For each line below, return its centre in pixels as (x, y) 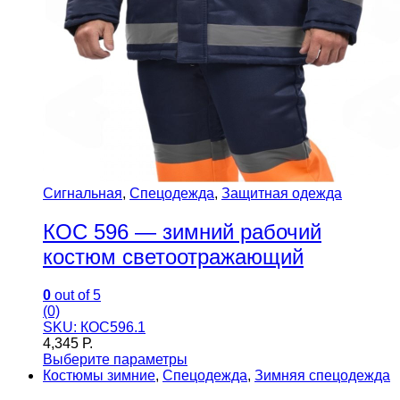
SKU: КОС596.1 (94, 327)
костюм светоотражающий (173, 256)
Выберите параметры (115, 359)
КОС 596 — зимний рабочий (182, 231)
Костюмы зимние (99, 375)
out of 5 (76, 295)
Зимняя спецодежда (322, 375)
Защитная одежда (282, 194)
